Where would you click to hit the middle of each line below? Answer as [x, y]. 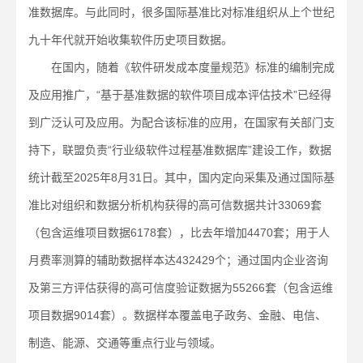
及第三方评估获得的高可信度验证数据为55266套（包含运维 [181, 288]
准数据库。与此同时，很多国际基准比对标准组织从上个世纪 [181, 12]
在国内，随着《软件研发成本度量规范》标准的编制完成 [181, 67]
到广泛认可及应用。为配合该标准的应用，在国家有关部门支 [181, 122]
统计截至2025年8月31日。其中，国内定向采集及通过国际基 [181, 177]
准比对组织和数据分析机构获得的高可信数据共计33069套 [175, 205]
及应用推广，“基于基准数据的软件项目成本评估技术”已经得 [180, 95]
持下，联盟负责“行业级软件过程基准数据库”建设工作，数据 [180, 150]
